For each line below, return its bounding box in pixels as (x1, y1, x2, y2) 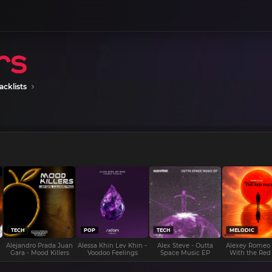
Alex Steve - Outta (157, 242, 213, 250)
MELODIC (229, 227, 254, 234)
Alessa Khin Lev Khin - (78, 242, 147, 250)
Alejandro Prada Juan (6, 242, 73, 250)
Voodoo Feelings (87, 249, 138, 257)
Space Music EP (160, 249, 210, 257)
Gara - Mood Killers (10, 249, 69, 257)
